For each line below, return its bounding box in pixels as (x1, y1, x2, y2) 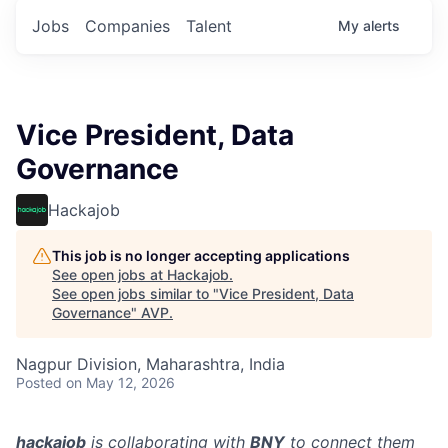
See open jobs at (52, 265, 167, 283)
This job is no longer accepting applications (52, 246, 350, 264)
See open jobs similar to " (52, 284, 219, 302)
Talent (186, 15, 232, 36)
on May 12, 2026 (66, 373, 175, 391)
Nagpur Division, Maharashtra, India (16, 353, 285, 374)
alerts (363, 16, 400, 34)
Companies (85, 15, 170, 36)
